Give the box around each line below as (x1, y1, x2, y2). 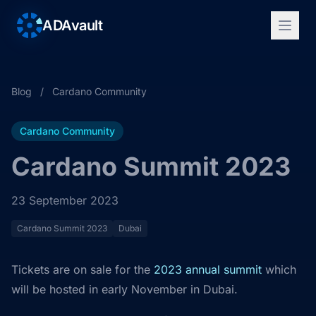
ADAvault (42, 17, 102, 34)
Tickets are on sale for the (11, 262, 154, 276)
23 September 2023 (11, 193, 119, 207)
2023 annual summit (154, 262, 262, 276)
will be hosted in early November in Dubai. (11, 282, 238, 296)
